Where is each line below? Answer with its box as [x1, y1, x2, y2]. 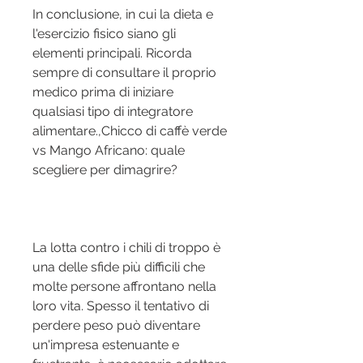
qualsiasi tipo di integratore [32, 104, 193, 120]
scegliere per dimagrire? [32, 162, 177, 178]
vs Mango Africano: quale [32, 143, 185, 159]
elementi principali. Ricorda [32, 45, 192, 62]
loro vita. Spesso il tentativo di [32, 298, 209, 314]
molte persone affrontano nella [32, 279, 216, 295]
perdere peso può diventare [32, 318, 200, 334]
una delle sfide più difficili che [32, 259, 205, 275]
